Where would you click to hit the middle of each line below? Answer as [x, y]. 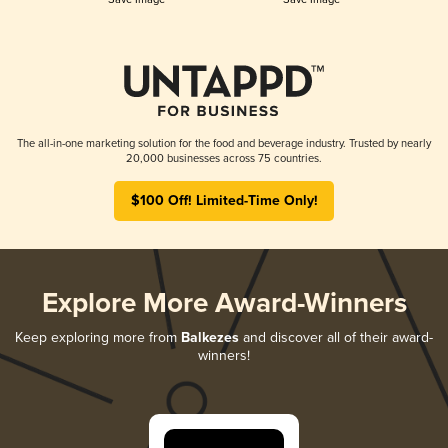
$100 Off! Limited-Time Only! [224, 200]
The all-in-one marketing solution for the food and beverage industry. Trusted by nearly [224, 143]
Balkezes [210, 337]
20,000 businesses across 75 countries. [224, 158]
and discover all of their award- [336, 337]
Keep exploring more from [98, 337]
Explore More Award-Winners [224, 304]
